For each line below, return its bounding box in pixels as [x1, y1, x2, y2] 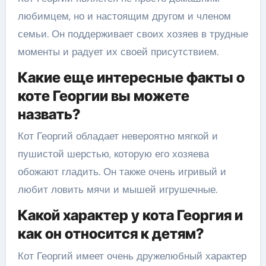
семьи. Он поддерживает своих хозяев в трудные [17, 27, 248, 40]
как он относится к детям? [17, 225, 204, 242]
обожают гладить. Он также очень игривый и [17, 165, 226, 178]
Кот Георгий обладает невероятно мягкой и [17, 129, 218, 142]
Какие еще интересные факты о [17, 68, 245, 86]
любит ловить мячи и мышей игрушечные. [17, 183, 217, 196]
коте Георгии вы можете [17, 87, 189, 104]
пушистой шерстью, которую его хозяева [17, 147, 209, 160]
